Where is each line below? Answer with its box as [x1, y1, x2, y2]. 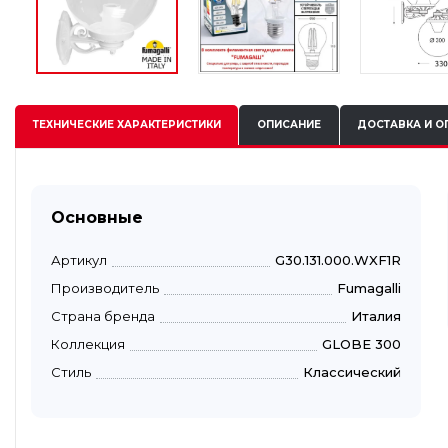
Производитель [51, 279, 159, 296]
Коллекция [51, 335, 125, 352]
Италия [351, 307, 401, 324]
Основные [51, 207, 143, 227]
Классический [303, 363, 401, 380]
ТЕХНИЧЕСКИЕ [32, 118, 114, 132]
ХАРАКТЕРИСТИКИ [113, 118, 221, 132]
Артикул [51, 251, 107, 268]
